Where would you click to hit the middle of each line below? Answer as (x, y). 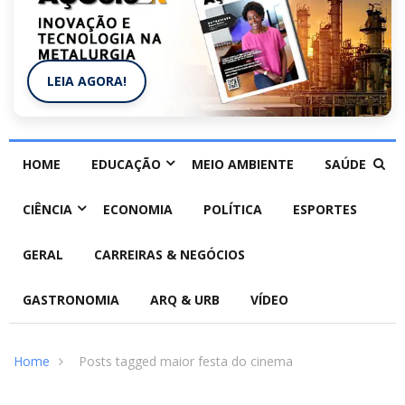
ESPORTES (325, 210)
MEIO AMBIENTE (243, 165)
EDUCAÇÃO (126, 165)
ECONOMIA (138, 210)
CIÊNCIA (47, 210)
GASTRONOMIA (71, 300)
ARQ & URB (185, 300)
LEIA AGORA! (87, 81)
